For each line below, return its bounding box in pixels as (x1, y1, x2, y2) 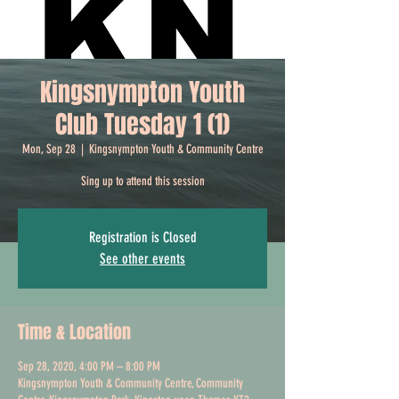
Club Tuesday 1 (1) (55, 105, 230, 142)
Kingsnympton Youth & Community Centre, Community (18, 375, 243, 391)
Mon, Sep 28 (21, 141, 76, 157)
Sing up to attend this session (80, 173, 205, 189)
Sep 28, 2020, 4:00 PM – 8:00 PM (18, 358, 160, 374)
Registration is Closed (88, 228, 197, 246)
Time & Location (18, 318, 131, 346)
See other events (100, 249, 185, 267)
